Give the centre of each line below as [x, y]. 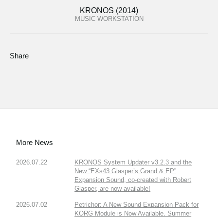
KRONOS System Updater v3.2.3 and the [133, 163]
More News [35, 143]
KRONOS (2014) [109, 10]
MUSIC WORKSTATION [109, 18]
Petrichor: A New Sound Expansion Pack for [137, 205]
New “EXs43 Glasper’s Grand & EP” [126, 171]
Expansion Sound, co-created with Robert [133, 180]
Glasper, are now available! [113, 189]
